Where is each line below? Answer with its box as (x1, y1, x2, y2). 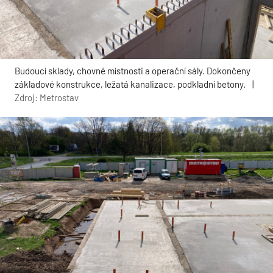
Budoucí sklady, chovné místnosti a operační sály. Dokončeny (15, 65, 250, 76)
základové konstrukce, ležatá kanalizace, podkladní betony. (15, 78, 246, 90)
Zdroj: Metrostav (15, 91, 79, 103)
